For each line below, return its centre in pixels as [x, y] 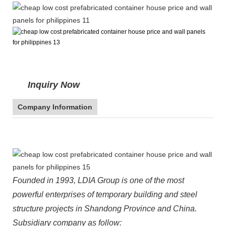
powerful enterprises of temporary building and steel [105, 194]
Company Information [55, 107]
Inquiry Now [54, 84]
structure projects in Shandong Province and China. [105, 208]
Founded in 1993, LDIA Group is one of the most [98, 180]
